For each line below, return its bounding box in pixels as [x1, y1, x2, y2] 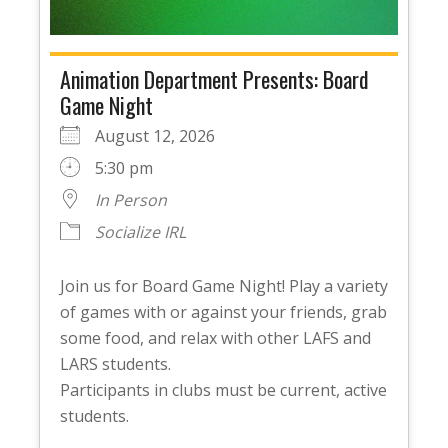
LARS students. [59, 352, 171, 375]
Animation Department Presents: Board [59, 62, 369, 95]
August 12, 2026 [94, 124, 231, 147]
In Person [94, 188, 167, 211]
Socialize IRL [94, 220, 186, 243]
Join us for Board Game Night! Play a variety [59, 274, 388, 297]
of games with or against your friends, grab [59, 300, 387, 323]
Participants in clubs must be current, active [59, 378, 387, 401]
